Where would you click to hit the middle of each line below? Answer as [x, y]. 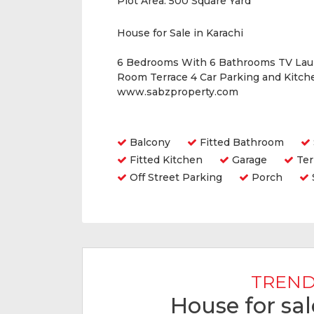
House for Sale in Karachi [180, 33]
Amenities [150, 121]
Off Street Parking [175, 177]
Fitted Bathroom [240, 142]
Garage [248, 160]
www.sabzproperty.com [178, 92]
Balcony [149, 142]
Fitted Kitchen [165, 160]
